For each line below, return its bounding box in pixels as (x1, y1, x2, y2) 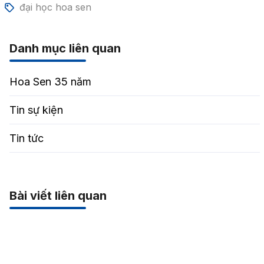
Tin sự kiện (9, 104, 63, 117)
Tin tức (9, 132, 44, 145)
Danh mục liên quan (9, 41, 121, 56)
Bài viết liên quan (9, 189, 107, 203)
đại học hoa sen (19, 1, 91, 14)
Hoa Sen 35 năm (9, 75, 91, 88)
